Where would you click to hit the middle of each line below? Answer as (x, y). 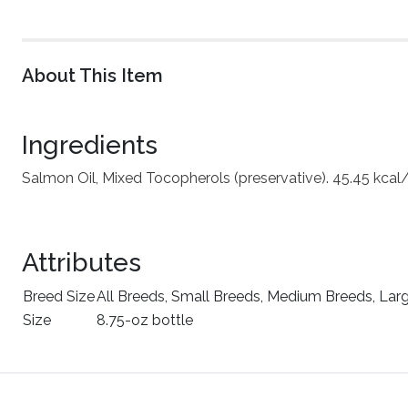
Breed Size (59, 296)
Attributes (82, 263)
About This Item (92, 76)
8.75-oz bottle (145, 320)
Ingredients (90, 145)
